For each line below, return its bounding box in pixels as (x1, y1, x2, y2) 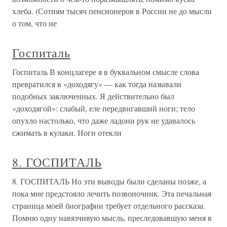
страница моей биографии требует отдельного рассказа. (12, 200, 205, 211)
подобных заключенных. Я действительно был (12, 91, 174, 102)
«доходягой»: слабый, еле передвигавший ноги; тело (12, 103, 195, 114)
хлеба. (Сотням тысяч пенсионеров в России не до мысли (12, 6, 212, 17)
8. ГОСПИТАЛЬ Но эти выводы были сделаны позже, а (12, 176, 206, 187)
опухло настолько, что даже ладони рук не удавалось (12, 115, 195, 126)
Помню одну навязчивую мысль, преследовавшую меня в (12, 212, 212, 223)
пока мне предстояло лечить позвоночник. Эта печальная (12, 188, 211, 199)
